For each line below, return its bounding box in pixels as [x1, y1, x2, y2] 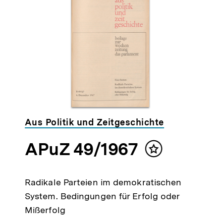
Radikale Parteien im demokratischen [24, 177, 182, 188]
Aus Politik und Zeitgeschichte [24, 117, 164, 128]
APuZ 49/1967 [24, 139, 138, 160]
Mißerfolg [24, 205, 65, 216]
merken [153, 158, 185, 168]
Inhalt [153, 148, 178, 159]
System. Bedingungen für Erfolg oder [24, 191, 180, 202]
